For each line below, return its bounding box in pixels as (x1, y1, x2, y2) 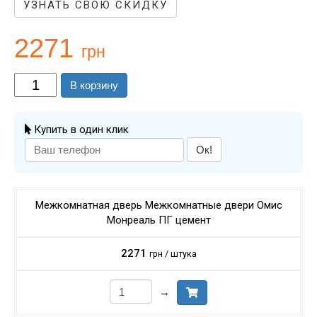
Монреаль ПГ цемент (106, 214, 211, 226)
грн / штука (149, 248, 197, 259)
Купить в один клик (31, 123, 129, 136)
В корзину (70, 79, 118, 91)
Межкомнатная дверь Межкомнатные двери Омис (35, 199, 282, 212)
